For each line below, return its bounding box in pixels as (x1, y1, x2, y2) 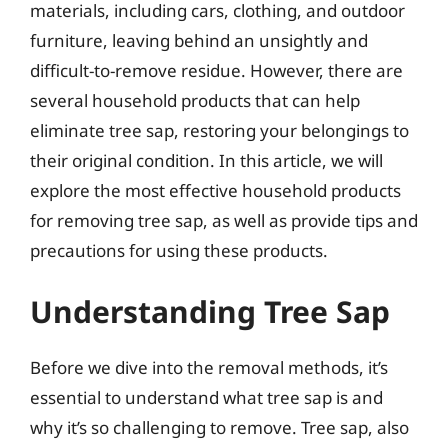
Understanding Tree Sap (30, 291, 390, 332)
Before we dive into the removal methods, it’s (30, 356, 388, 379)
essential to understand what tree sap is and (30, 386, 383, 409)
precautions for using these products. (30, 238, 328, 262)
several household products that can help (30, 88, 360, 112)
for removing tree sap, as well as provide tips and (30, 208, 418, 232)
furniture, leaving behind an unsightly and (30, 28, 368, 52)
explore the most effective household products (30, 178, 401, 202)
